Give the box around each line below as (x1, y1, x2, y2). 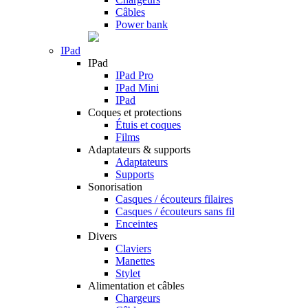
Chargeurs (115, 292, 160, 304)
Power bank (115, 19, 168, 30)
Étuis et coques (115, 119, 181, 131)
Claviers (115, 243, 151, 254)
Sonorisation (88, 181, 142, 192)
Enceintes (115, 218, 157, 230)
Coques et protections (88, 107, 181, 118)
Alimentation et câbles (88, 280, 184, 291)
